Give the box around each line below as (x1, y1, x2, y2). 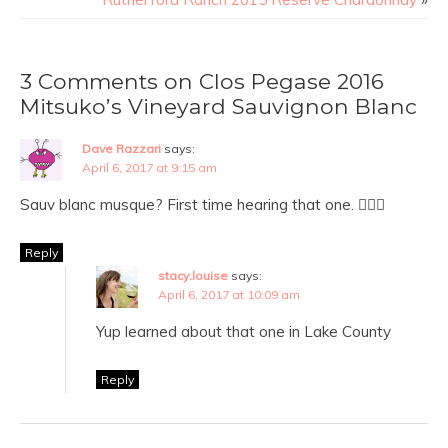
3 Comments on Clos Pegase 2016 (20, 68, 384, 95)
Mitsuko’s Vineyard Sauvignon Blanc (20, 93, 417, 120)
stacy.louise (158, 268, 228, 284)
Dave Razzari (82, 141, 161, 157)
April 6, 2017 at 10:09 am (158, 287, 300, 303)
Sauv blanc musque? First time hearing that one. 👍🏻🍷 (20, 195, 385, 215)
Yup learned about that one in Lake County (96, 322, 391, 342)
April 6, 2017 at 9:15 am (82, 160, 217, 176)
